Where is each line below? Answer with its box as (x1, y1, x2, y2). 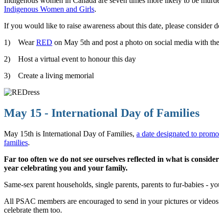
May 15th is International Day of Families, (4, 129, 136, 138)
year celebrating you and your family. (4, 163, 131, 172)
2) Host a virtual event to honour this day (4, 54, 136, 63)
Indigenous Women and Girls (4, 4, 94, 13)
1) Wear (4, 38, 36, 46)
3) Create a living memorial (4, 71, 94, 80)
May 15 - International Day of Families (4, 106, 199, 119)
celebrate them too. (4, 205, 62, 214)
